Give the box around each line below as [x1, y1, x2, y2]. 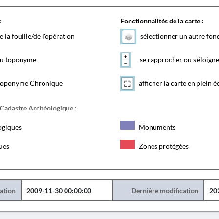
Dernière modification [131, 186, 198, 195]
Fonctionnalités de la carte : [120, 17, 204, 25]
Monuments [137, 123, 175, 131]
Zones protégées [137, 142, 189, 150]
